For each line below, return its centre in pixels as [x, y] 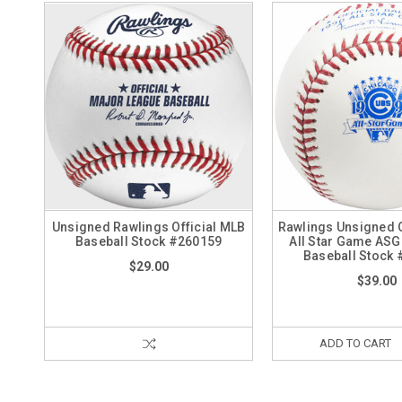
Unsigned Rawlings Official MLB [149, 227]
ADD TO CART [355, 343]
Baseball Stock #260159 [149, 241]
